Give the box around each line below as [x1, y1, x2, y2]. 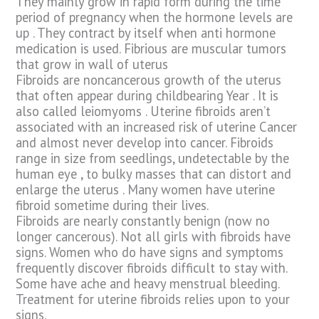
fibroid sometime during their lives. [16, 197, 209, 214]
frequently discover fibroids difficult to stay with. [16, 259, 288, 277]
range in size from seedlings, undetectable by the [16, 150, 290, 167]
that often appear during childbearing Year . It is [16, 87, 279, 105]
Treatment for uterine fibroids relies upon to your [16, 291, 291, 308]
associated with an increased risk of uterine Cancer [16, 118, 298, 136]
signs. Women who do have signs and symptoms [16, 244, 284, 261]
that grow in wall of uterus [16, 56, 169, 73]
